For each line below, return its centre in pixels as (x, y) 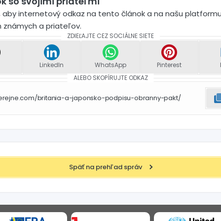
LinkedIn (52, 65)
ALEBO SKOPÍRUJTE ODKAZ (110, 77)
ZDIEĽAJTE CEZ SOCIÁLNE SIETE (110, 36)
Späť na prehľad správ (106, 167)
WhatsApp (110, 65)
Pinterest (169, 65)
